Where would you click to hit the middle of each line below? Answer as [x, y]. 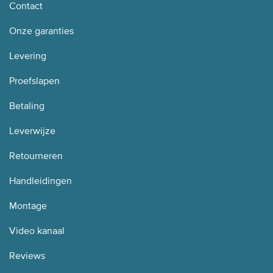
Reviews [27, 256]
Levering [28, 56]
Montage [28, 206]
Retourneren [36, 156]
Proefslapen [34, 81]
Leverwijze [32, 131]
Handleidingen [41, 181]
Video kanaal [37, 231]
